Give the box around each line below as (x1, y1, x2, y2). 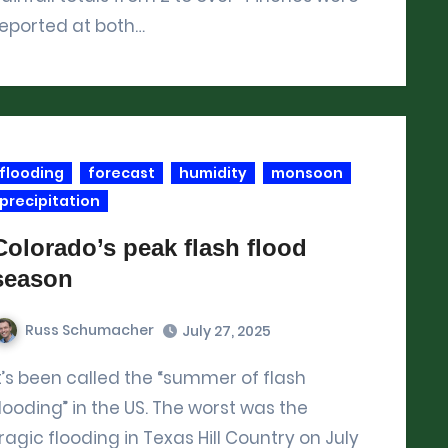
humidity (179, 162, 247, 183)
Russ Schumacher (25, 319, 154, 340)
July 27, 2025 (182, 320, 271, 341)
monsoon (271, 162, 343, 183)
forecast (88, 162, 155, 183)
